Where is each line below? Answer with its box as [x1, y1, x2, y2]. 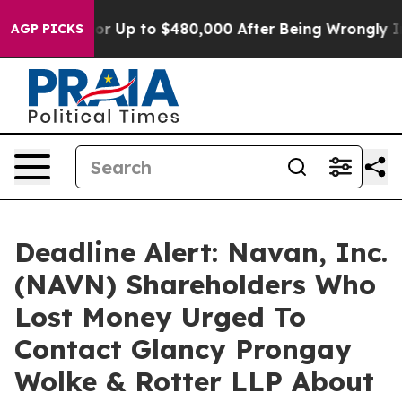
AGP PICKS [11, 21, 83, 37]
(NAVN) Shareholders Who [14, 267, 376, 301]
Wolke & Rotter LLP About [14, 364, 374, 398]
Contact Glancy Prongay [14, 332, 352, 366]
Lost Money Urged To [14, 300, 306, 334]
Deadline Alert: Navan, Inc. [14, 235, 388, 269]
